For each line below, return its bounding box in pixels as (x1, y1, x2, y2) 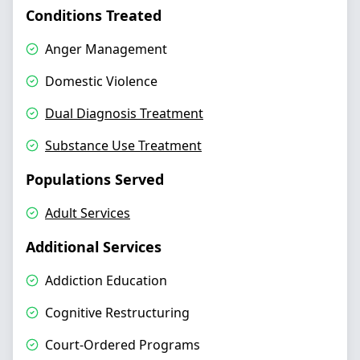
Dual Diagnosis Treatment (45, 104, 203, 122)
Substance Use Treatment (45, 137, 202, 154)
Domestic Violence (45, 72, 157, 90)
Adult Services (45, 204, 130, 222)
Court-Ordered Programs (45, 336, 200, 354)
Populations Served (26, 170, 164, 189)
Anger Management (45, 40, 167, 58)
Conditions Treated (26, 6, 162, 25)
